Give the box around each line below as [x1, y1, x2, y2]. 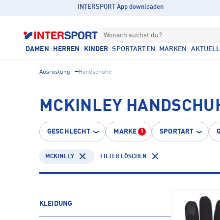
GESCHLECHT [47, 128, 91, 135]
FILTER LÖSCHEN [100, 153, 147, 160]
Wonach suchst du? [104, 32, 162, 39]
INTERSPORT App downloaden [78, 4, 164, 10]
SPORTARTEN [112, 46, 155, 53]
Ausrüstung [39, 69, 70, 75]
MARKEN [159, 46, 187, 53]
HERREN [53, 46, 80, 53]
